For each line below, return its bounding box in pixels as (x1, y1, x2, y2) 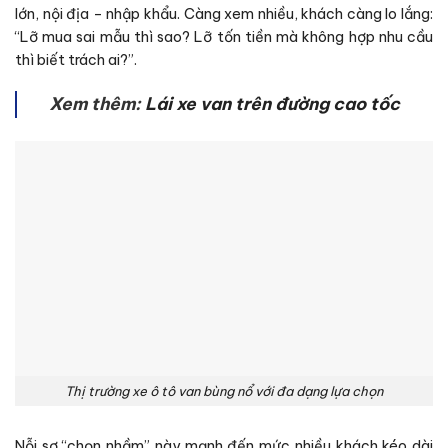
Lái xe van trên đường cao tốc (145, 93, 401, 116)
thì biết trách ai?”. (15, 51, 137, 70)
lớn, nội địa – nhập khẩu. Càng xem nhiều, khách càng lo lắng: (15, 5, 433, 24)
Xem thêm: (49, 93, 146, 116)
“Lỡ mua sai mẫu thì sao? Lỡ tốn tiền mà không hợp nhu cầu (15, 28, 433, 47)
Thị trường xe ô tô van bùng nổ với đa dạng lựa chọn (65, 383, 383, 399)
